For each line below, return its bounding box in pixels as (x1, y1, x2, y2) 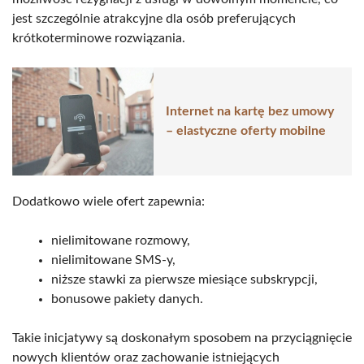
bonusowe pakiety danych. (51, 292, 203, 305)
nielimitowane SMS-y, (51, 253, 175, 266)
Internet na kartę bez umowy (166, 105, 334, 119)
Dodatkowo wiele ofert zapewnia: (12, 194, 205, 208)
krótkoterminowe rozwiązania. (12, 31, 185, 45)
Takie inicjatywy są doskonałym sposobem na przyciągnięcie (12, 331, 352, 344)
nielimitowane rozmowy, (51, 233, 190, 247)
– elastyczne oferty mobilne (166, 124, 326, 138)
